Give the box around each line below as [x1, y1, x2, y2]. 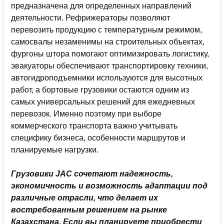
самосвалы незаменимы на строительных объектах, [11, 37, 204, 46]
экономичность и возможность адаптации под [11, 181, 207, 190]
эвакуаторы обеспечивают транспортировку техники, [11, 61, 208, 70]
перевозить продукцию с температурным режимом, [11, 25, 202, 34]
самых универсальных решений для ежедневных [11, 97, 195, 106]
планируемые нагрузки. [11, 145, 98, 154]
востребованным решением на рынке [11, 205, 167, 214]
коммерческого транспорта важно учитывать [11, 121, 177, 130]
